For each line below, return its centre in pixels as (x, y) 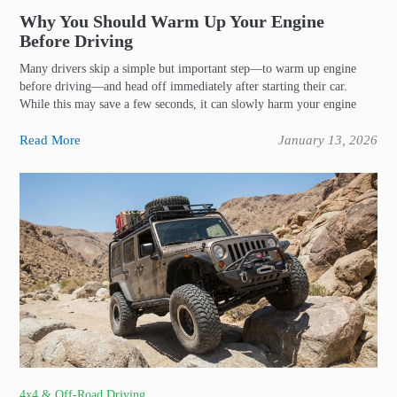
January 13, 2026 (328, 140)
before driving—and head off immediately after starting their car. (183, 86)
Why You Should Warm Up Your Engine (172, 21)
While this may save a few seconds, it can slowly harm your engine (188, 104)
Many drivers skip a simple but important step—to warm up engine (188, 69)
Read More (50, 140)
